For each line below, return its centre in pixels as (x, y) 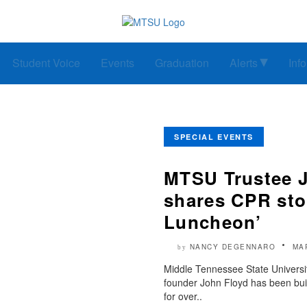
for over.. (183, 296)
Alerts (244, 63)
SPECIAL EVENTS (214, 137)
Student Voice (46, 63)
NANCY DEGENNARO (232, 247)
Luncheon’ (213, 222)
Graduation (182, 63)
